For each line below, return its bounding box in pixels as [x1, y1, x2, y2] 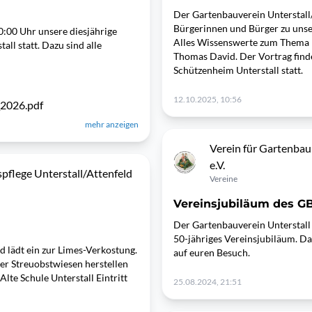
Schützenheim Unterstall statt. [173, 64, 305, 76]
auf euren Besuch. [173, 247, 252, 258]
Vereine [210, 173, 237, 184]
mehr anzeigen [85, 119, 139, 130]
